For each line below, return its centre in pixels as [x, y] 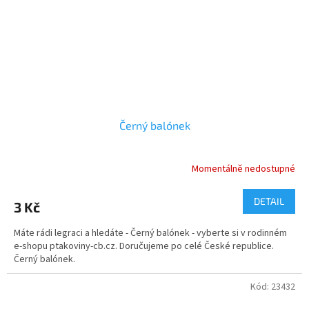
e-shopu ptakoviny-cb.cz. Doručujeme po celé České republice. [144, 247]
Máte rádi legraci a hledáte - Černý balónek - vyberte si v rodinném [150, 233]
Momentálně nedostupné [243, 169]
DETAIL [269, 201]
